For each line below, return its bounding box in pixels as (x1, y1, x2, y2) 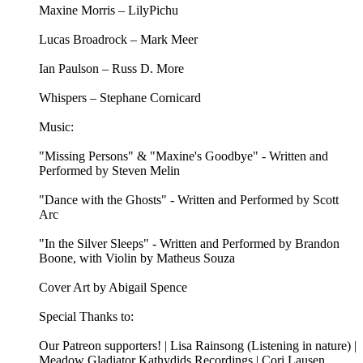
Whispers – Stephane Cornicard (39, 91, 201, 105)
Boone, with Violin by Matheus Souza (39, 251, 235, 266)
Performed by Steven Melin (39, 164, 180, 178)
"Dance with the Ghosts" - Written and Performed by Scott (39, 193, 339, 207)
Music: (39, 120, 74, 135)
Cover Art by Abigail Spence (39, 280, 187, 295)
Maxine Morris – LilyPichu (39, 3, 178, 18)
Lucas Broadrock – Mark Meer (39, 32, 198, 47)
